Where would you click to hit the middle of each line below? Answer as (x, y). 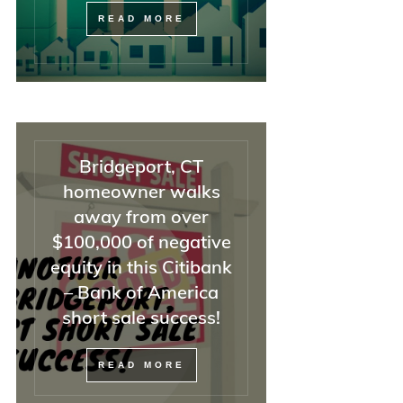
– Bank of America (141, 291)
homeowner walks (141, 191)
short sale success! (141, 317)
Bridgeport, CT (141, 166)
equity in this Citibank (141, 266)
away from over (141, 216)
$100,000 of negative (141, 241)
